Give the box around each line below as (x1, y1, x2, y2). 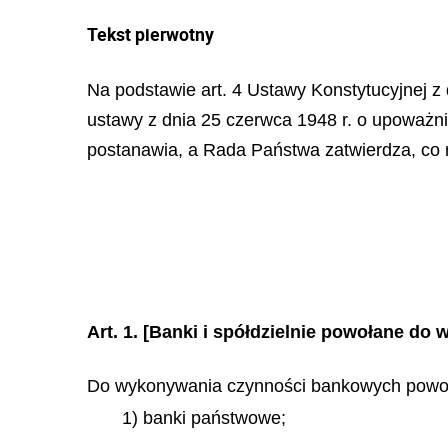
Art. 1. (87, 321, 138, 342)
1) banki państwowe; (122, 408, 286, 428)
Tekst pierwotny (87, 22, 214, 46)
